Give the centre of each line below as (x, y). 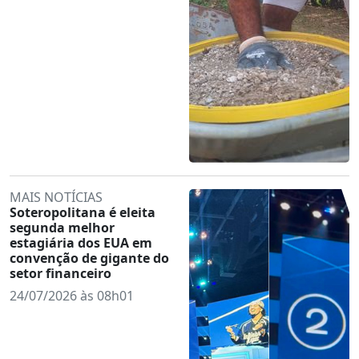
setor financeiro (61, 273)
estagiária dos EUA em (81, 242)
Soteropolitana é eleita (83, 212)
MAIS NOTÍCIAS (56, 197)
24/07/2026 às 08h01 (72, 295)
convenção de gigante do (89, 258)
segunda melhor (62, 227)
